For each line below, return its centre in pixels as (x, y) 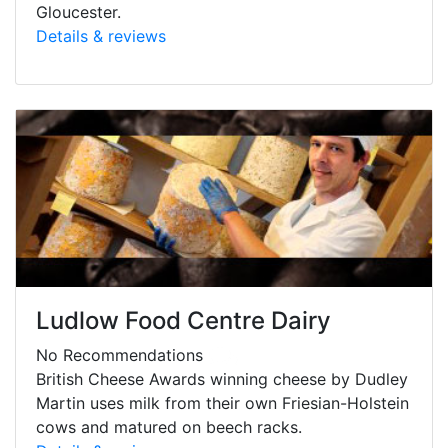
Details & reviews (101, 35)
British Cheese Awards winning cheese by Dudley (222, 378)
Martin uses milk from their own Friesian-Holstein (222, 402)
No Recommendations (122, 354)
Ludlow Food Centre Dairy (183, 320)
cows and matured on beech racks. (169, 426)
